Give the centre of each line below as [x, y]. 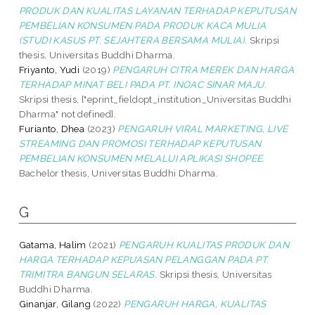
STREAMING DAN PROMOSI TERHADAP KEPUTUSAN [140, 143]
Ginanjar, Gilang [55, 303]
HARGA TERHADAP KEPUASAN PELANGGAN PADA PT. [144, 259]
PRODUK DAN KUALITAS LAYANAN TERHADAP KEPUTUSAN [157, 10]
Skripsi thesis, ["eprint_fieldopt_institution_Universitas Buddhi [155, 99]
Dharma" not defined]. [67, 114]
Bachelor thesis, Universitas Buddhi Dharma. [118, 173]
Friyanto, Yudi [49, 69]
